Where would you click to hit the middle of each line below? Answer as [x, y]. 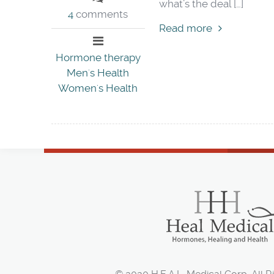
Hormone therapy [98, 57]
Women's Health [98, 88]
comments [101, 14]
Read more [186, 28]
